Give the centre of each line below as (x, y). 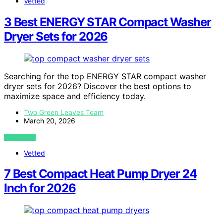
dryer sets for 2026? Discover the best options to (98, 86)
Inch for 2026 (40, 188)
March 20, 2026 (50, 120)
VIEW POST (20, 137)
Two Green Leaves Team (64, 112)
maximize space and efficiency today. (75, 96)
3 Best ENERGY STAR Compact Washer (108, 22)
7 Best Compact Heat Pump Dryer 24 (100, 174)
